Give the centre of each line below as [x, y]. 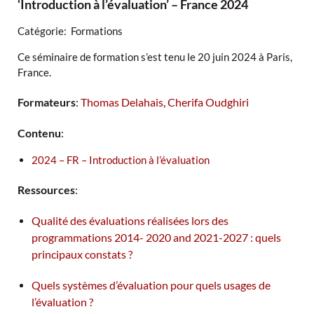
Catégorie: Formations [70, 31]
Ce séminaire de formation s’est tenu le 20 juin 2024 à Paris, [155, 57]
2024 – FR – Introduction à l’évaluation [121, 160]
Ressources [46, 190]
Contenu [39, 133]
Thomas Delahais [122, 102]
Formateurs [47, 102]
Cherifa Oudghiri [208, 102]
